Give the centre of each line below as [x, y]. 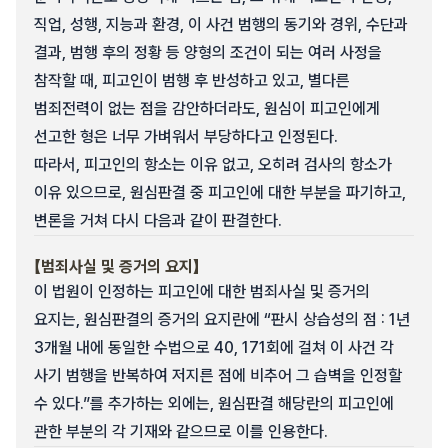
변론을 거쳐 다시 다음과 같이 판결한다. [158, 220]
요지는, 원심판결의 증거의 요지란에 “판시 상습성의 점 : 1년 [222, 319]
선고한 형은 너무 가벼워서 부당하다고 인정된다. [186, 136]
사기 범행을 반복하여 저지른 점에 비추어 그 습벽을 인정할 [218, 375]
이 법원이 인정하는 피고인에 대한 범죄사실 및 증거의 [202, 291]
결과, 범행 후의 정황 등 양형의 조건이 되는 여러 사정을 [208, 52]
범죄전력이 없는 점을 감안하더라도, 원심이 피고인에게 [207, 108]
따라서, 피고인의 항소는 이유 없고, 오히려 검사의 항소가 [213, 164]
